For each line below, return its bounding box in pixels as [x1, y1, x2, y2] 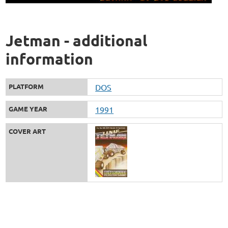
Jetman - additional [6, 31, 148, 50]
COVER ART [9, 126, 46, 135]
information [6, 49, 94, 68]
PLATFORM [9, 81, 44, 91]
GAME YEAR [9, 104, 48, 113]
